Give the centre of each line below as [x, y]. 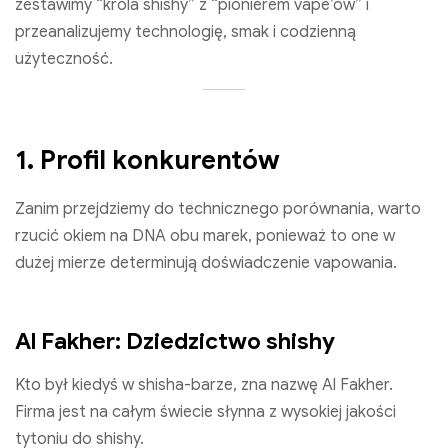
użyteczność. [64, 59]
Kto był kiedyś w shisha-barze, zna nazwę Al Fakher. [204, 385]
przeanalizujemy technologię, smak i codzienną [185, 32]
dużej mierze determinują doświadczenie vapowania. [206, 262]
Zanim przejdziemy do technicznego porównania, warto [218, 208]
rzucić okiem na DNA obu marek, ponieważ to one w [205, 235]
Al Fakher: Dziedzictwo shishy [175, 341]
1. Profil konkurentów [147, 159]
